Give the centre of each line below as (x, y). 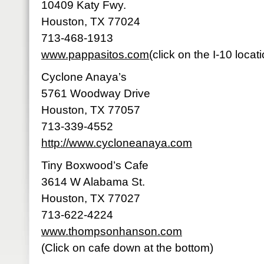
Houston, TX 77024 (91, 22)
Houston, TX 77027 (91, 198)
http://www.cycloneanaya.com (117, 143)
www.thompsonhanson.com (112, 231)
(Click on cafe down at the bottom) (127, 248)
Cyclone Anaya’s (84, 77)
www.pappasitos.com (95, 55)
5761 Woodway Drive (96, 93)
